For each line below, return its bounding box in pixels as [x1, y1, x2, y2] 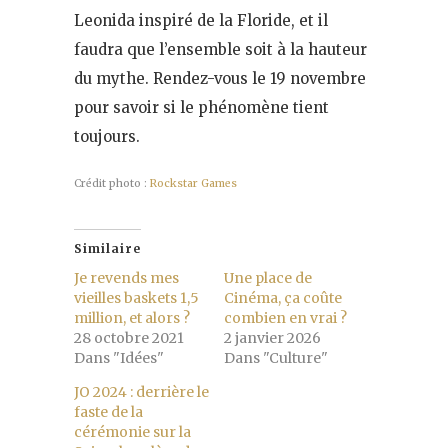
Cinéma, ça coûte [224, 289, 342, 308]
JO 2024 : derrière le [74, 383, 209, 402]
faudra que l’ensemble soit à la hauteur [74, 40, 367, 60]
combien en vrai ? [224, 309, 347, 328]
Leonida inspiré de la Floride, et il [74, 11, 328, 31]
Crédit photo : [74, 177, 150, 191]
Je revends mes [74, 269, 179, 288]
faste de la [74, 403, 143, 422]
